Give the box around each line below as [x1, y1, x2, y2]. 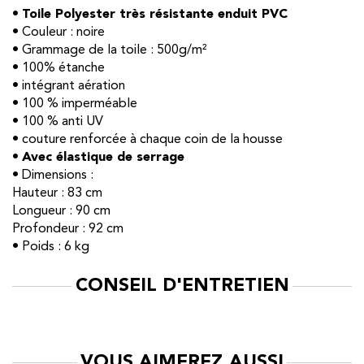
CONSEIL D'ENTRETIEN [75, 276, 289, 295]
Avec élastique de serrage [22, 150, 184, 164]
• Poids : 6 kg [12, 240, 89, 253]
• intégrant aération [12, 79, 125, 93]
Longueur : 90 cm [12, 204, 110, 218]
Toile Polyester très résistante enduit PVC [22, 7, 288, 21]
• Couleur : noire [12, 25, 105, 39]
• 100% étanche [12, 61, 105, 75]
